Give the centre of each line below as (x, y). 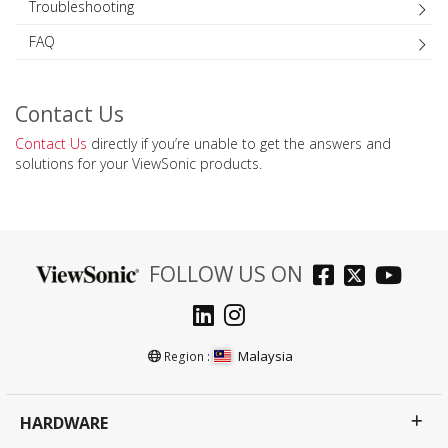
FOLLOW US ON (226, 273)
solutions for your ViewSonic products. (138, 163)
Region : (187, 356)
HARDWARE (64, 422)
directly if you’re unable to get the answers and (239, 143)
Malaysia (265, 355)
